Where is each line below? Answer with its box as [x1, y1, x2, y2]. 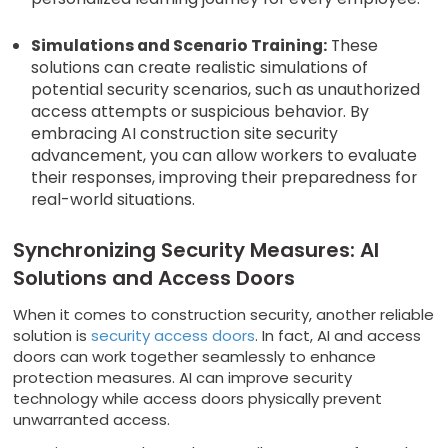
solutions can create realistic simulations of [31, 55, 369, 79]
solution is [13, 324, 92, 346]
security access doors [91, 324, 256, 346]
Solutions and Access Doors [13, 263, 301, 292]
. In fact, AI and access [255, 324, 422, 346]
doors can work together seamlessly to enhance [13, 345, 377, 367]
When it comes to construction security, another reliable [13, 303, 435, 325]
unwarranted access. [13, 408, 171, 430]
